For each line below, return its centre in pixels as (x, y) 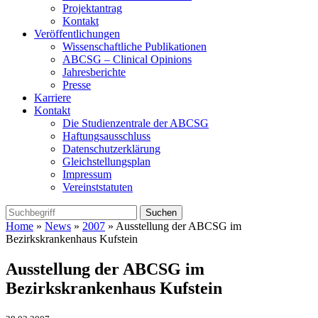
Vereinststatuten (98, 187)
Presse (77, 85)
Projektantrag (92, 9)
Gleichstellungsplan (106, 162)
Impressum (87, 175)
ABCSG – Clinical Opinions (127, 60)
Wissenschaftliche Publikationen (135, 47)
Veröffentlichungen (77, 34)
